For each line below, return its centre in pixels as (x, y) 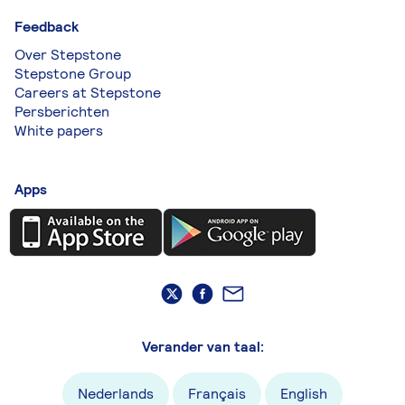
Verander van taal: (202, 346)
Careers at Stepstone (88, 93)
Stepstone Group (73, 74)
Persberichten (62, 112)
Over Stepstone (68, 55)
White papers (59, 131)
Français (217, 393)
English (304, 393)
